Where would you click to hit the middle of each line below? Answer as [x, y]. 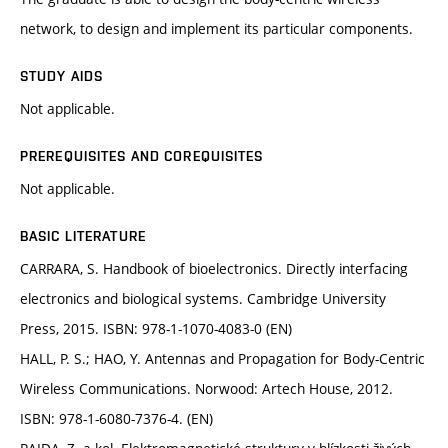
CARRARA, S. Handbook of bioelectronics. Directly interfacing [214, 269]
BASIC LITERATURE [83, 236]
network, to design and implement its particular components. [216, 29]
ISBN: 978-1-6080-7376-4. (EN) [116, 419]
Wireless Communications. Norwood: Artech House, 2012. [206, 389]
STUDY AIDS [62, 76]
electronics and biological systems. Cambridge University [203, 299]
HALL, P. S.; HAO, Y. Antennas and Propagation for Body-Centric [222, 359]
